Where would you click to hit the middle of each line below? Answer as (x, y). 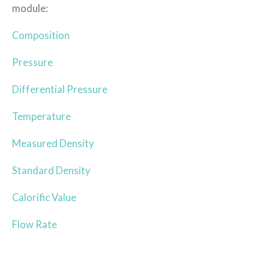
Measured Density (53, 144)
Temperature (41, 117)
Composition (41, 36)
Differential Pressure (60, 90)
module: (30, 9)
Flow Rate (35, 225)
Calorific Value (44, 198)
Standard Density (51, 171)
